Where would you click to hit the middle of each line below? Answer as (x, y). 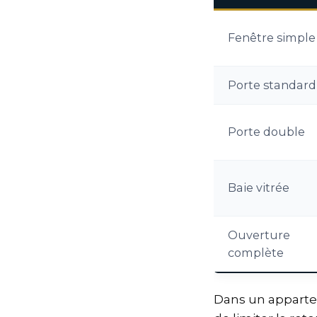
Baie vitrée (259, 188)
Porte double (266, 132)
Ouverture (259, 235)
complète (256, 253)
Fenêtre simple (272, 38)
